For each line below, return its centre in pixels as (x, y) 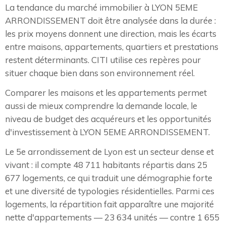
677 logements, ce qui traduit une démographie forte (109, 178)
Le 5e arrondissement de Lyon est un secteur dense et (109, 152)
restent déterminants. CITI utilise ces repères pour (103, 60)
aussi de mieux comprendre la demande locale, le (101, 106)
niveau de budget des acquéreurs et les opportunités (108, 119)
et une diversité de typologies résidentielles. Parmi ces (110, 191)
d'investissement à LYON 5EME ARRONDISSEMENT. (107, 132)
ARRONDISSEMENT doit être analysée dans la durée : (110, 21)
